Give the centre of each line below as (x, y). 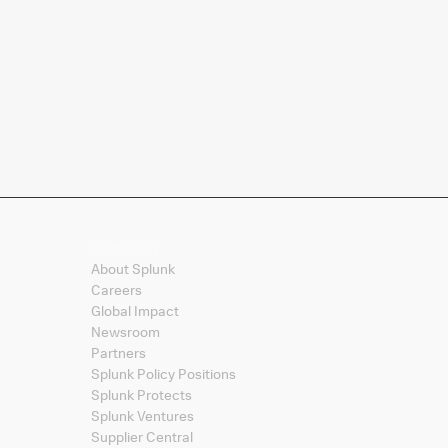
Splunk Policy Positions (163, 373)
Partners (118, 352)
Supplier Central (142, 436)
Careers (116, 289)
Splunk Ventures (142, 415)
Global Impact (135, 310)
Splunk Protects (141, 394)
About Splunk (133, 268)
